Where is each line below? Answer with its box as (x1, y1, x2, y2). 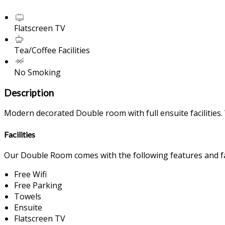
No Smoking (14, 66, 61, 78)
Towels (14, 190, 41, 202)
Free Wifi (14, 168, 47, 180)
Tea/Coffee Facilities (14, 44, 90, 56)
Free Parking (14, 179, 62, 191)
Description (4, 87, 54, 98)
